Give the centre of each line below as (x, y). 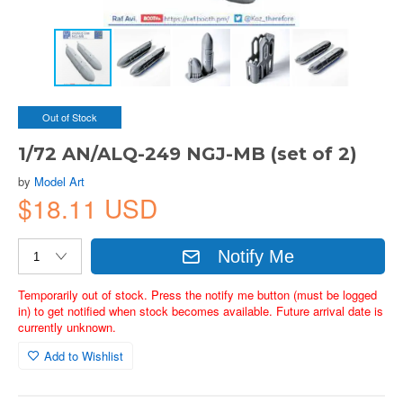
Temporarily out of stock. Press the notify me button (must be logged (197, 295)
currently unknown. (67, 327)
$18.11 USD (88, 208)
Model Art (59, 181)
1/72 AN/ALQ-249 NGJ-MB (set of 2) (188, 154)
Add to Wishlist (84, 356)
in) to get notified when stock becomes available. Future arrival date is (201, 311)
